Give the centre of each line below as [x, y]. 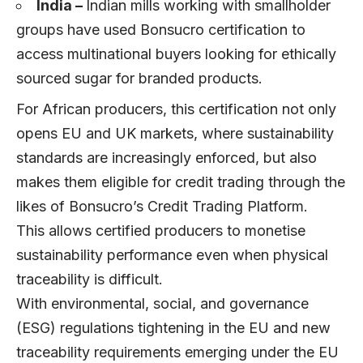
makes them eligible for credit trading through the [181, 181]
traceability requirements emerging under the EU [177, 352]
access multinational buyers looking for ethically [176, 53]
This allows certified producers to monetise [161, 230]
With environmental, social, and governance [162, 303]
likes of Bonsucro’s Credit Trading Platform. [166, 206]
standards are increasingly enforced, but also [167, 157]
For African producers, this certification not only [176, 109]
